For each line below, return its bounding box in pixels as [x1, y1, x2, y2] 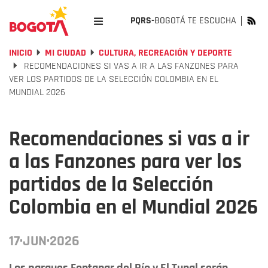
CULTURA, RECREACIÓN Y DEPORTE [99, 47, 232, 59]
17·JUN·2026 [9, 232, 80, 250]
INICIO [9, 47, 32, 59]
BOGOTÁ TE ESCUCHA [154, 14, 236, 27]
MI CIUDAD [45, 47, 86, 59]
